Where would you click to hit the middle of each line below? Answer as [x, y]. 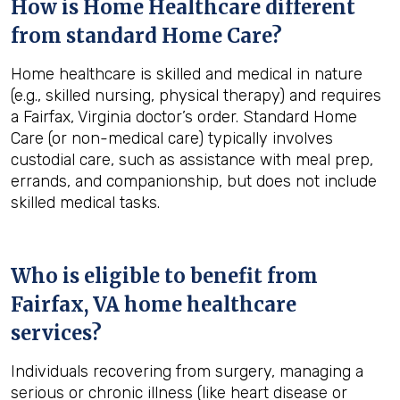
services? [56, 333]
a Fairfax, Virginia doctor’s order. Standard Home [184, 117]
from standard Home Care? [146, 36]
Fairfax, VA [65, 304]
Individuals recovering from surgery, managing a [187, 371]
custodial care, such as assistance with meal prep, [192, 160]
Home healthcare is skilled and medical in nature [187, 74]
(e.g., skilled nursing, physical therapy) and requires [196, 96]
